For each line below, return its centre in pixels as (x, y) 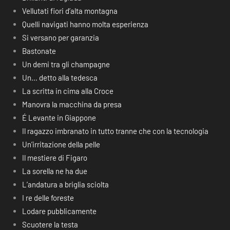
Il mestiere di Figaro (54, 158)
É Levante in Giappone (59, 118)
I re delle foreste (48, 198)
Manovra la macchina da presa (72, 104)
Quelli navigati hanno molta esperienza (85, 24)
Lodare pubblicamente (59, 211)
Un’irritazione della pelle (61, 144)
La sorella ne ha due (54, 171)
